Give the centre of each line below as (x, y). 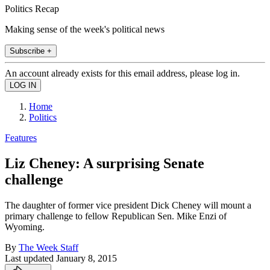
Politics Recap (32, 8)
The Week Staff (49, 247)
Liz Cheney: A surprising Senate (105, 163)
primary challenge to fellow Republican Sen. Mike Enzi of (116, 216)
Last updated (30, 258)
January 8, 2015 (86, 258)
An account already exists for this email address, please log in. (122, 73)
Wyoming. (25, 227)
